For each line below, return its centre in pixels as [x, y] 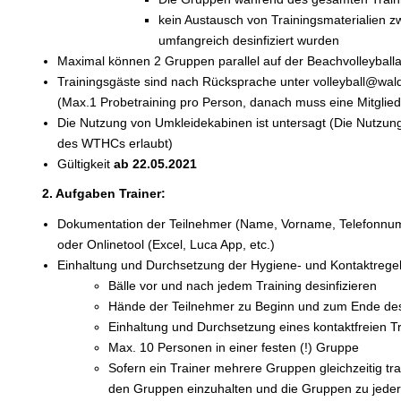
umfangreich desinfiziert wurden [249, 40]
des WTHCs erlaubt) [115, 143]
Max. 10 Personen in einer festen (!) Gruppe [233, 347]
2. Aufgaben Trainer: [104, 194]
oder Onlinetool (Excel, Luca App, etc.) [166, 244]
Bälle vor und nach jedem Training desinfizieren [242, 285]
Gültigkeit [85, 163]
